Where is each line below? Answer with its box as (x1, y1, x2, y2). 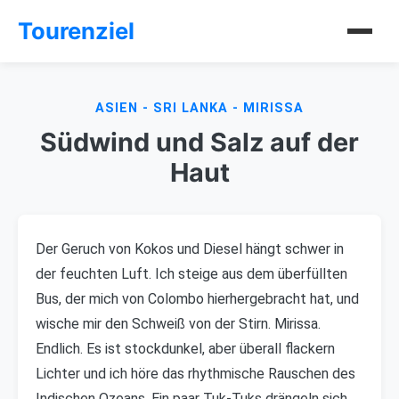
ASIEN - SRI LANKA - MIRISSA (95, 101, 304, 116)
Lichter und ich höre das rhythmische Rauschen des (36, 365, 355, 382)
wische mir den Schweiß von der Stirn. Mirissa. (36, 315, 321, 332)
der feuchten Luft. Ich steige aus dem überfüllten (36, 265, 347, 282)
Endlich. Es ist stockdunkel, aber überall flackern (36, 340, 335, 357)
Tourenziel (18, 17, 134, 45)
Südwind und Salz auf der (40, 126, 359, 158)
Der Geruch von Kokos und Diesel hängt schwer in (36, 240, 344, 257)
